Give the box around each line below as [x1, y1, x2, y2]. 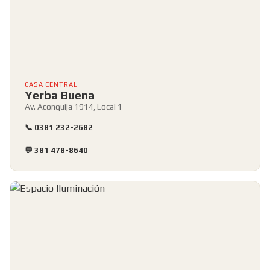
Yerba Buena [25, 88, 95, 102]
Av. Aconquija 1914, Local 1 [25, 102, 122, 111]
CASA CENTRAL [25, 81, 78, 88]
